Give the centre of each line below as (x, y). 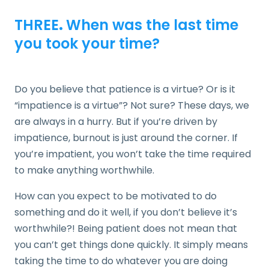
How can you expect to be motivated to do (116, 196)
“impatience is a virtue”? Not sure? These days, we (132, 105)
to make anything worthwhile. (87, 170)
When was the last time (152, 25)
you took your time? (87, 43)
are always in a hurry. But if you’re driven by (116, 121)
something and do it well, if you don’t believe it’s (126, 212)
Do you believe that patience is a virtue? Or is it (125, 89)
